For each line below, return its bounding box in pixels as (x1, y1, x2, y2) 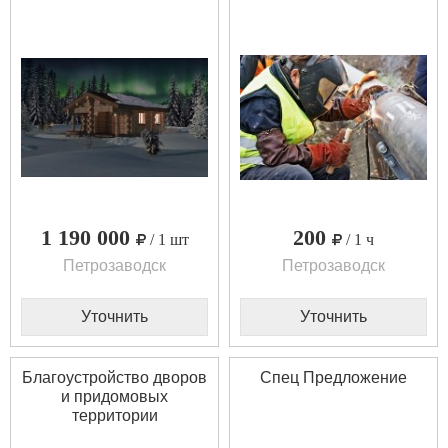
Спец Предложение (260, 368, 407, 386)
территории (71, 406, 158, 424)
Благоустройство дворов (22, 368, 207, 386)
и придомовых (61, 387, 168, 405)
